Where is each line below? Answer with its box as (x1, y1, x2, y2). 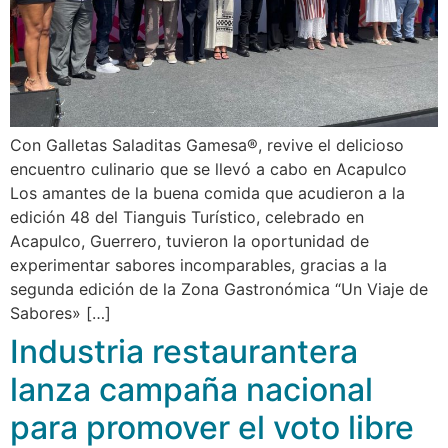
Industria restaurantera (10, 332, 358, 372)
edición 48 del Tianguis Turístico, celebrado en (10, 207, 364, 228)
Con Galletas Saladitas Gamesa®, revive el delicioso (10, 135, 404, 156)
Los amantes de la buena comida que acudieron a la (10, 183, 405, 204)
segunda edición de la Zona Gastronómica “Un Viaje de (10, 279, 428, 300)
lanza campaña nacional (10, 370, 373, 410)
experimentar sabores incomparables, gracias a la (10, 255, 387, 276)
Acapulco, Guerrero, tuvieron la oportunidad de (10, 231, 369, 252)
